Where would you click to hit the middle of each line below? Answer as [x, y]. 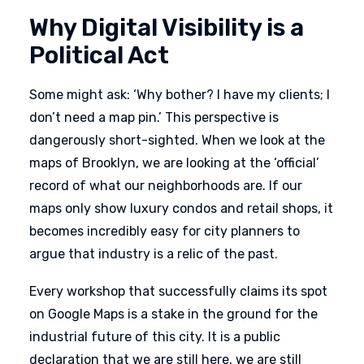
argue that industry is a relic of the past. [154, 254]
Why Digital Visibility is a [167, 28]
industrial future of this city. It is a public [155, 337]
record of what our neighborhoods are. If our [166, 186]
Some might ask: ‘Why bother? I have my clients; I [180, 95]
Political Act [99, 55]
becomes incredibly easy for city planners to [165, 231]
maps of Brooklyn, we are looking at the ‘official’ [174, 163]
